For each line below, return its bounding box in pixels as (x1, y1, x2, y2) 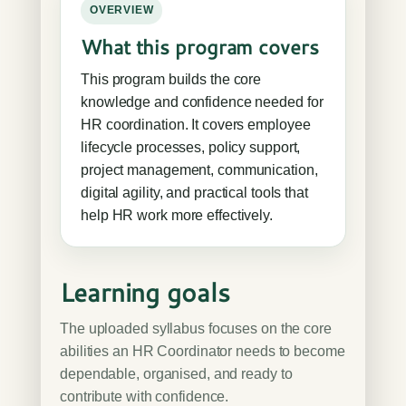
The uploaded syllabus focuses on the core (60, 321, 332, 336)
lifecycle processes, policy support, (81, 140, 301, 155)
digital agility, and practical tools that (81, 185, 308, 200)
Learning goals (60, 274, 230, 310)
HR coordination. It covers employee (81, 117, 311, 132)
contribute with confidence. (60, 389, 229, 404)
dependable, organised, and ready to (60, 366, 293, 382)
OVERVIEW (90, 4, 154, 16)
